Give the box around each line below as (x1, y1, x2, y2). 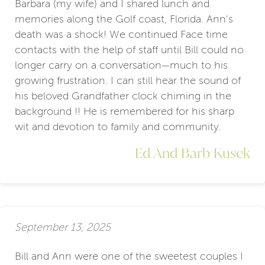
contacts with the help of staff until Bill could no (15, 43, 244, 56)
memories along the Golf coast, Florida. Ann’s (15, 12, 233, 25)
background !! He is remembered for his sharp (15, 105, 234, 117)
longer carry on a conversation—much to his (15, 59, 228, 71)
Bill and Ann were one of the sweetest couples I (15, 250, 243, 262)
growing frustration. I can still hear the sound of (15, 74, 241, 86)
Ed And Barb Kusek (135, 143, 250, 161)
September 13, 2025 (15, 221, 111, 234)
